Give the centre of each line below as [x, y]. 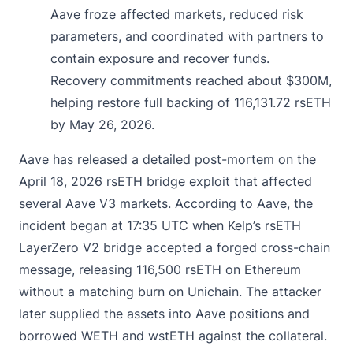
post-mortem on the [253, 159]
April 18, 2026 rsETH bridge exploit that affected [165, 181]
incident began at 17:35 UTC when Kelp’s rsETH [160, 225]
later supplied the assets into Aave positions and [164, 313]
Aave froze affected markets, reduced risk [177, 14]
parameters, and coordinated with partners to [187, 36]
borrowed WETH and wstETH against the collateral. [173, 335]
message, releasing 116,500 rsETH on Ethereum [160, 269]
